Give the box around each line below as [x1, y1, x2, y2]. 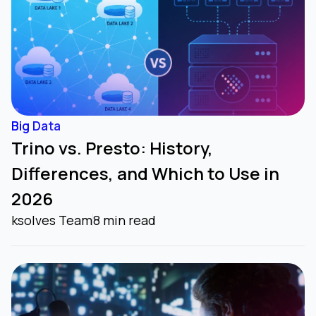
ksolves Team [11, 212, 92, 229]
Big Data [11, 117, 61, 135]
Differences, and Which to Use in [11, 162, 279, 186]
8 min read [93, 212, 156, 229]
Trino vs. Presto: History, [11, 136, 213, 160]
